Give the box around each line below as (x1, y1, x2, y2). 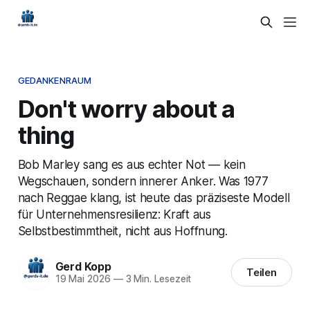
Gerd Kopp (55, 259, 111, 274)
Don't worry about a (17, 93, 235, 123)
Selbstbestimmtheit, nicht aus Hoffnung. (17, 223, 228, 238)
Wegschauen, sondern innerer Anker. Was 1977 (17, 173, 268, 188)
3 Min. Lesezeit (122, 273, 192, 285)
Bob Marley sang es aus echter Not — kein (17, 156, 246, 172)
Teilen (246, 266, 277, 280)
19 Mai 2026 (55, 273, 111, 285)
